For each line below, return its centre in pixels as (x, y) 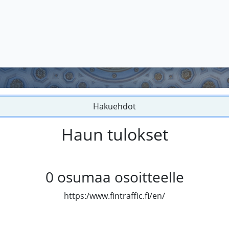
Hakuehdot (114, 107)
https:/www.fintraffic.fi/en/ (114, 196)
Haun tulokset (114, 134)
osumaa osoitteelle (120, 177)
